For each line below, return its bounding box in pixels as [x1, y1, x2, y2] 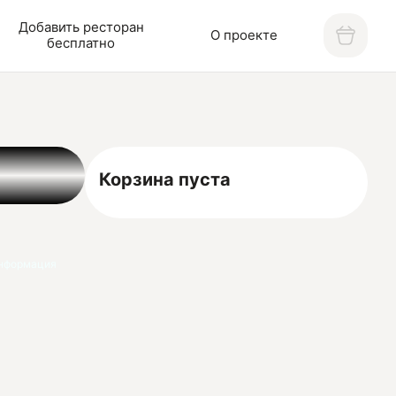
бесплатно [47, 34, 116, 52]
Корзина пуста [99, 168, 232, 190]
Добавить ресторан [18, 19, 144, 36]
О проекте [209, 27, 278, 44]
